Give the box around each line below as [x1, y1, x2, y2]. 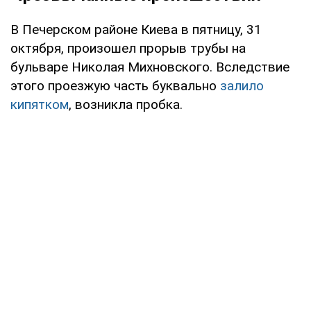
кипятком [10, 96, 69, 112]
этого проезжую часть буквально [10, 77, 220, 94]
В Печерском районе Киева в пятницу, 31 [10, 21, 262, 37]
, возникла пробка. [69, 96, 183, 112]
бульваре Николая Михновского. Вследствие [10, 58, 289, 75]
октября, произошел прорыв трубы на [10, 40, 246, 56]
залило [220, 77, 264, 94]
